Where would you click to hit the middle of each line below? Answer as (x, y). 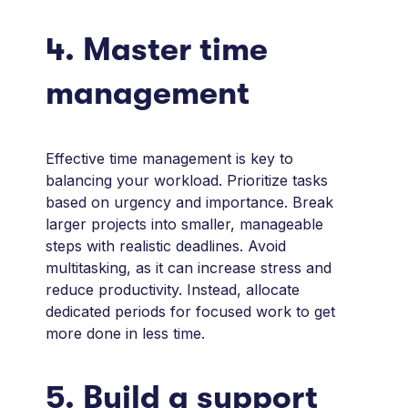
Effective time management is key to (170, 159)
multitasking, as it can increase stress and (189, 268)
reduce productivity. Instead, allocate (173, 290)
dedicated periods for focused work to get (191, 312)
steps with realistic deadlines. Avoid (166, 246)
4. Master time (157, 50)
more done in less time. (126, 334)
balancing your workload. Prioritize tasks (187, 181)
